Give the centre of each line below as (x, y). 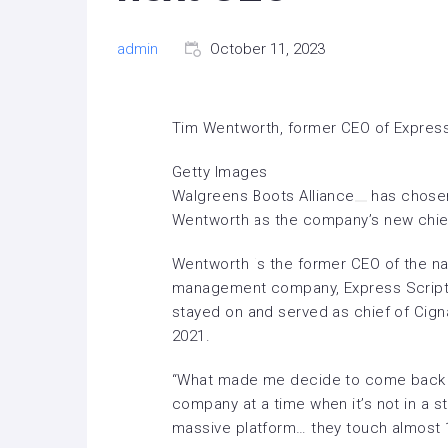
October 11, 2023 (267, 49)
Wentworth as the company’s (278, 220)
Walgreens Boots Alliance (263, 196)
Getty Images (220, 172)
